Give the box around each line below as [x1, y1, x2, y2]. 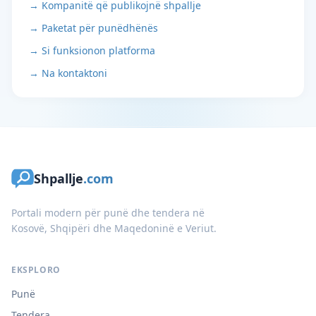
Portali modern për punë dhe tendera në [11, 206, 205, 219]
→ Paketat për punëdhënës [29, 21, 158, 35]
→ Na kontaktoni [29, 66, 107, 80]
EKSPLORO [11, 264, 61, 276]
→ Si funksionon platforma [29, 44, 155, 57]
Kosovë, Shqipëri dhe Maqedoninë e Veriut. [11, 221, 217, 235]
